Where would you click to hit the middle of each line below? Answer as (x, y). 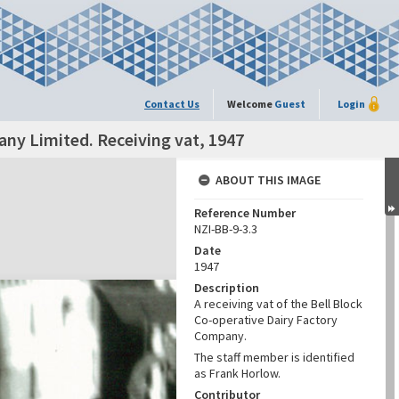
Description (227, 288)
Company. (220, 336)
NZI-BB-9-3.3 (226, 229)
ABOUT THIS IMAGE (268, 180)
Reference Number (245, 213)
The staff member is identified (274, 357)
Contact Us (172, 104)
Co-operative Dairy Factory (266, 320)
